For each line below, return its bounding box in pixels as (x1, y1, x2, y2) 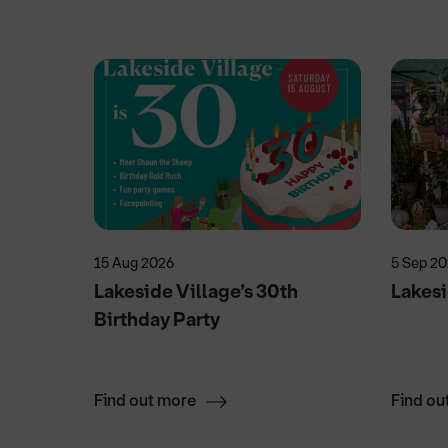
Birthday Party (94, 307, 221, 333)
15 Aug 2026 (94, 254, 175, 274)
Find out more (94, 390, 197, 412)
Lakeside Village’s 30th (94, 279, 299, 305)
